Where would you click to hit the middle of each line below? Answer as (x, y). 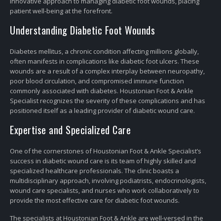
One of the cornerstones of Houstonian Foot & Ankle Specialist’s (106, 151)
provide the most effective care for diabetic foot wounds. (95, 201)
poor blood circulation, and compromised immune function (97, 81)
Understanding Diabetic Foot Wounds (82, 30)
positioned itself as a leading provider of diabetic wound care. (102, 110)
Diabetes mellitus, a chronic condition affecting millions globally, (104, 51)
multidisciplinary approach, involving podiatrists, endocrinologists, (108, 181)
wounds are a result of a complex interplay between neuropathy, (107, 71)
